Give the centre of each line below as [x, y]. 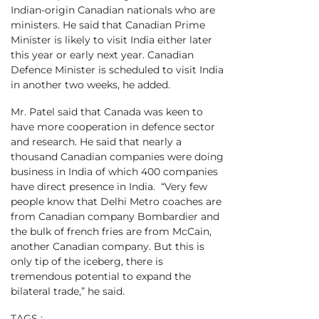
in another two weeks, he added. [92, 85]
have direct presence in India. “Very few [109, 187]
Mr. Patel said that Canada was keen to [107, 112]
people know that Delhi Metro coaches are [116, 202]
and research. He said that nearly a [96, 142]
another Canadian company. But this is [108, 247]
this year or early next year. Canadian [102, 55]
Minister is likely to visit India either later [111, 40]
